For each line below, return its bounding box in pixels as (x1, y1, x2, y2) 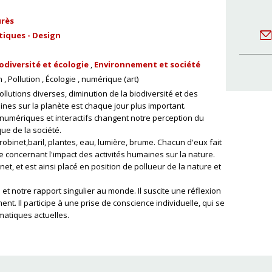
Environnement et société (94, 59, 200, 70)
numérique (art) (81, 73, 138, 84)
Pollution (8, 73, 40, 84)
